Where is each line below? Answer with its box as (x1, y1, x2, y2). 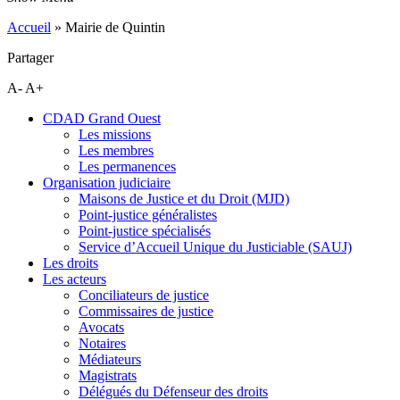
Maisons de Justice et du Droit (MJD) (79, 191, 289, 206)
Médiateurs (79, 352, 141, 367)
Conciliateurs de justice (79, 287, 209, 303)
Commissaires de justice (79, 304, 213, 319)
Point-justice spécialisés (79, 223, 211, 238)
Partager (7, 50, 54, 65)
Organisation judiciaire (43, 175, 171, 190)
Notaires (79, 336, 126, 351)
